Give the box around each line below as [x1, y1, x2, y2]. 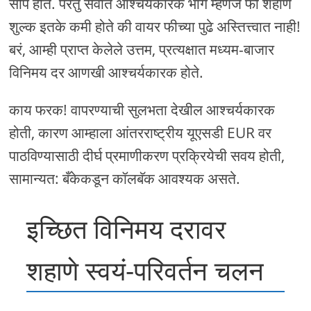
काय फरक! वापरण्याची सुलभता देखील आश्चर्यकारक [9, 100, 276, 120]
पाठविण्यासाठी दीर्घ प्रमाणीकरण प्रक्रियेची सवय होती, [9, 146, 285, 166]
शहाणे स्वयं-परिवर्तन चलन [26, 252, 264, 289]
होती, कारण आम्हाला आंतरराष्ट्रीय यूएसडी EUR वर [9, 123, 272, 143]
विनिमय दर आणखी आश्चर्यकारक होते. [9, 62, 204, 83]
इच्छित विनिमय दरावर [26, 210, 227, 247]
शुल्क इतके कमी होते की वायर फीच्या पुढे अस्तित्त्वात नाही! [9, 17, 301, 37]
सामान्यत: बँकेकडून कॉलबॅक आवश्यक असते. [9, 169, 241, 189]
